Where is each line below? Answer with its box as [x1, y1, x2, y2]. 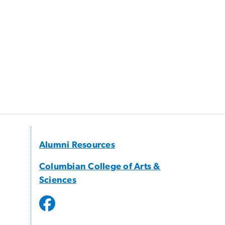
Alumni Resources [39, 141, 115, 150]
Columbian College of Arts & [39, 162, 161, 172]
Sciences [39, 176, 76, 185]
